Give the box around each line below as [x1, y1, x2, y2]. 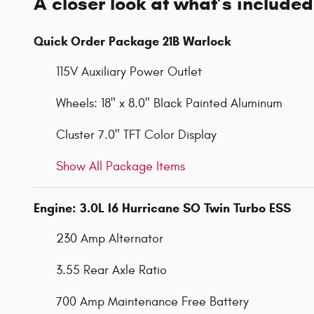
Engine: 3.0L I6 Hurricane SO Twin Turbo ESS [34, 200, 291, 216]
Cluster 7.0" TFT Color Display [56, 127, 217, 142]
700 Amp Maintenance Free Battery [56, 294, 249, 309]
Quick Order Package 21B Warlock [34, 33, 231, 49]
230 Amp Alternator [56, 231, 163, 246]
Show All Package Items [56, 158, 185, 174]
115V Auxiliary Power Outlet [56, 64, 202, 79]
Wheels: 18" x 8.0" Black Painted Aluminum [56, 95, 282, 111]
